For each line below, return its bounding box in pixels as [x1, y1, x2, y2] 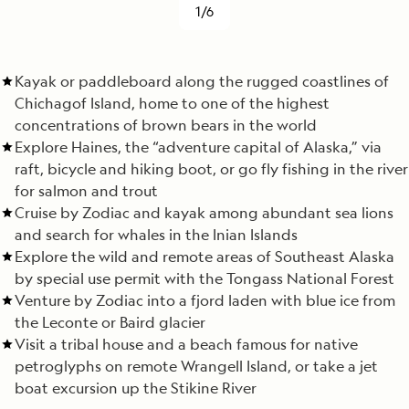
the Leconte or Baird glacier [15, 312, 205, 333]
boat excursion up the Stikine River [15, 378, 257, 399]
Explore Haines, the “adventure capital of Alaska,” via [15, 137, 382, 158]
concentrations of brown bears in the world [15, 115, 317, 136]
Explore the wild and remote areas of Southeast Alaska [15, 246, 394, 267]
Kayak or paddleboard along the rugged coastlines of [15, 71, 389, 92]
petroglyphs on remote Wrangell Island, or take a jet [15, 356, 378, 377]
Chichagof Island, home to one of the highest [15, 93, 330, 114]
